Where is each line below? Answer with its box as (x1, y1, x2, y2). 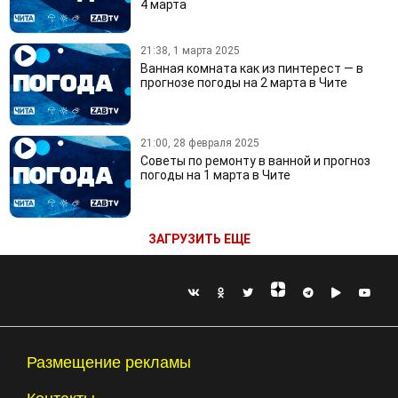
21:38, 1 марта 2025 (139, 44, 240, 58)
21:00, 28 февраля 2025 (139, 137, 259, 150)
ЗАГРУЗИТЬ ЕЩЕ (147, 232, 251, 247)
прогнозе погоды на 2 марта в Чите (139, 76, 347, 91)
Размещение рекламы (27, 353, 191, 371)
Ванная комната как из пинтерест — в (139, 61, 363, 76)
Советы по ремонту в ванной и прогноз (139, 154, 370, 169)
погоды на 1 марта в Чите (139, 168, 291, 183)
